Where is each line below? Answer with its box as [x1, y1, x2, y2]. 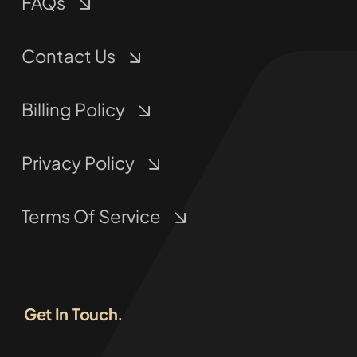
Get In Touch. [23, 303, 124, 324]
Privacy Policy [21, 151, 135, 174]
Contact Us [21, 44, 116, 67]
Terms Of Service [21, 204, 161, 227]
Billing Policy [21, 97, 125, 120]
